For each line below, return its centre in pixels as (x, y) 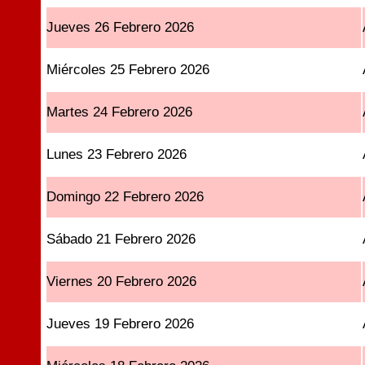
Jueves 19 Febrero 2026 (121, 324)
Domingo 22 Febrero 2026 (125, 197)
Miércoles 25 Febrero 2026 (128, 70)
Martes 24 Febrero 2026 (120, 112)
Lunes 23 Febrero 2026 (117, 154)
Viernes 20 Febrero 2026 (122, 281)
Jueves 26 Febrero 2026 (121, 27)
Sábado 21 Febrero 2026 (121, 239)
